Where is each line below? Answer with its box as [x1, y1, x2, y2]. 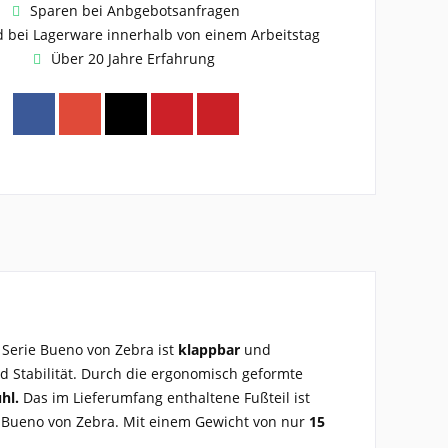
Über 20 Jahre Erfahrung [50, 48, 219, 68]
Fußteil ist [244, 387, 310, 407]
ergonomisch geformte [151, 363, 303, 383]
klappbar [178, 339, 244, 359]
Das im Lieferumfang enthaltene [19, 387, 244, 407]
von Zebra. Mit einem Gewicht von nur [48, 411, 305, 431]
